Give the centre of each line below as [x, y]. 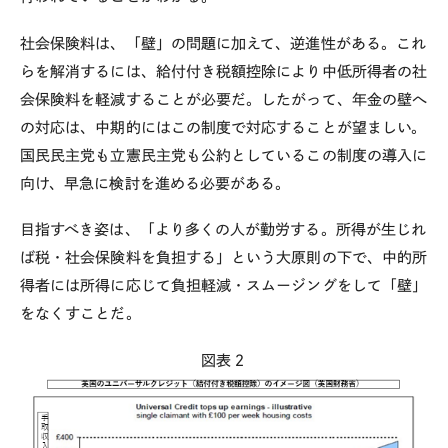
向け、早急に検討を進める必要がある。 [155, 183]
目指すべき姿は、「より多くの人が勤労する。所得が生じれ [223, 230]
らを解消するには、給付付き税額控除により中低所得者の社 [224, 71]
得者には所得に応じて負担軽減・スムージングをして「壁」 [224, 286]
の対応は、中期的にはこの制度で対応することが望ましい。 [223, 127]
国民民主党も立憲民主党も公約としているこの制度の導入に [224, 155]
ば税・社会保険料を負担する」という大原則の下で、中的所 [224, 258]
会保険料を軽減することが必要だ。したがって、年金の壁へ [224, 99]
